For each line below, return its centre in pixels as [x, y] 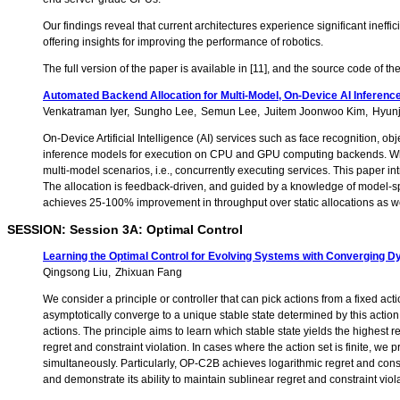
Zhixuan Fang [149, 273]
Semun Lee [229, 112]
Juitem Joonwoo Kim [315, 112]
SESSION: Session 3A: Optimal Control [125, 230]
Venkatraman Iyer [85, 112]
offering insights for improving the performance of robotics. [183, 42]
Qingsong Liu [75, 273]
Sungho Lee [164, 112]
